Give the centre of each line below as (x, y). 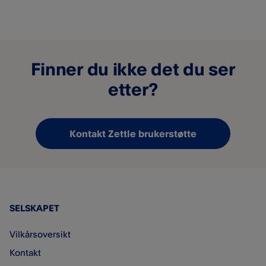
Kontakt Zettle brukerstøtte (133, 134)
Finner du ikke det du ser (133, 69)
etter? (133, 89)
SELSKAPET (34, 208)
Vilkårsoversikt (40, 234)
